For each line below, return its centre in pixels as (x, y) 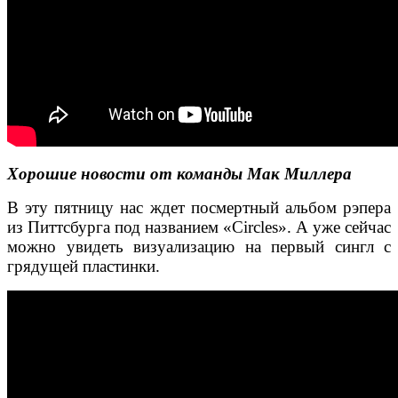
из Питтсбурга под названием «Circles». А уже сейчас (199, 227)
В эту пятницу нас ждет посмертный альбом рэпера (199, 208)
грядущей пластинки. (84, 267)
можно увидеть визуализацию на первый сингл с (199, 247)
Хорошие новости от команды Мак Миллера (179, 174)
